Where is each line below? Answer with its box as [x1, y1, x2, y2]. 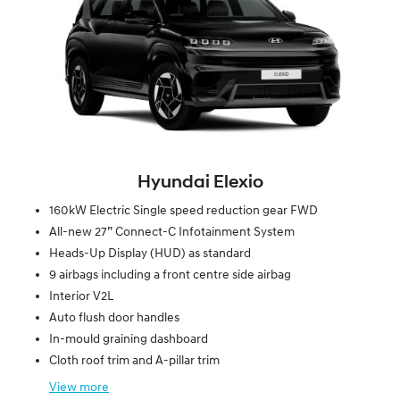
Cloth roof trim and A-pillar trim [49, 354, 220, 368]
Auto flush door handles [49, 311, 179, 325]
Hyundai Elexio [137, 173, 263, 192]
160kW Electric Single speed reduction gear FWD [49, 204, 318, 218]
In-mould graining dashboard [49, 332, 208, 346]
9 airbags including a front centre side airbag [49, 268, 291, 282]
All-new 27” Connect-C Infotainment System [49, 225, 295, 239]
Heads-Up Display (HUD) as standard [49, 246, 251, 261]
